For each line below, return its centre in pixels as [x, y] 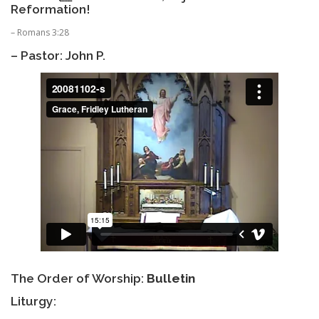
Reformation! [51, 10]
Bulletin [171, 279]
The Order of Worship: [79, 279]
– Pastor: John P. [58, 56]
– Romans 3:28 [40, 33]
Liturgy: [33, 302]
